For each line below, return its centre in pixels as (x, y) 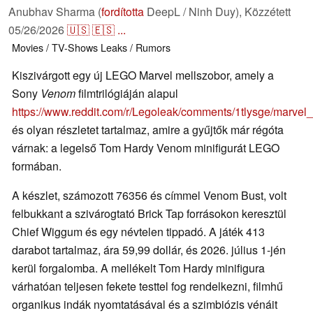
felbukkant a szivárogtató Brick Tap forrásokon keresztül (149, 214)
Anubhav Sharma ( (55, 12)
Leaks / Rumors (136, 48)
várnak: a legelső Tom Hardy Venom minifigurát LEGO (146, 148)
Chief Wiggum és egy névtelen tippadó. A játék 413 (138, 232)
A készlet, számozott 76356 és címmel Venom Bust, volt (149, 196)
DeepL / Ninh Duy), (194, 12)
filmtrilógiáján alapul (127, 94)
